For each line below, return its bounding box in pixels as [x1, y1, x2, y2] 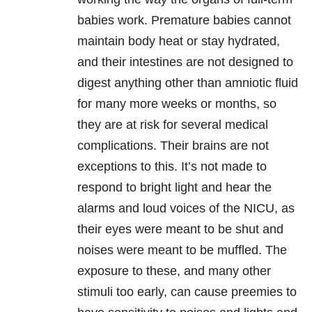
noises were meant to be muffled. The [77, 243, 287, 258]
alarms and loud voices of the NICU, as [77, 201, 295, 216]
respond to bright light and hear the [77, 180, 272, 195]
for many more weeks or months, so [77, 97, 276, 111]
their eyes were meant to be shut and [77, 222, 283, 237]
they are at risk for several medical [77, 118, 268, 132]
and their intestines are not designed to [77, 55, 293, 70]
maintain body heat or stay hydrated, [77, 34, 280, 49]
